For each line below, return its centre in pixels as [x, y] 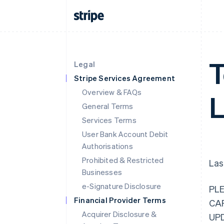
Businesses [102, 172]
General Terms [108, 106]
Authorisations [107, 146]
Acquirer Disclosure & [119, 214]
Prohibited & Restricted [123, 160]
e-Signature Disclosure [122, 186]
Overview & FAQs [112, 92]
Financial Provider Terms [120, 200]
